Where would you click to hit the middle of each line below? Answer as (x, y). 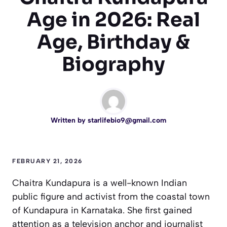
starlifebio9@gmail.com (127, 121)
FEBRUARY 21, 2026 (47, 161)
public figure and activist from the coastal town (111, 197)
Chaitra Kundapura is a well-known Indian (100, 183)
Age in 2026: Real (113, 20)
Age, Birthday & (113, 42)
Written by (69, 121)
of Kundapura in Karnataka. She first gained (102, 211)
